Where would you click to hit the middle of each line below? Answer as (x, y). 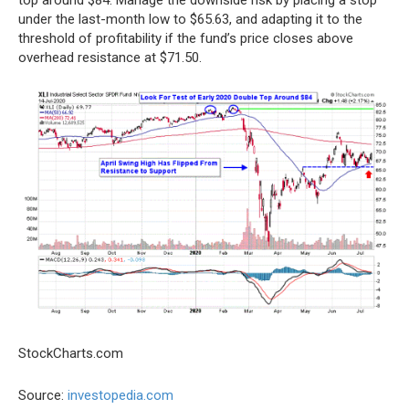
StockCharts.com (71, 353)
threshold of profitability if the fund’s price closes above (186, 38)
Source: (43, 395)
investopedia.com (121, 395)
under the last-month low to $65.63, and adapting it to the (190, 19)
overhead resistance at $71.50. (110, 57)
